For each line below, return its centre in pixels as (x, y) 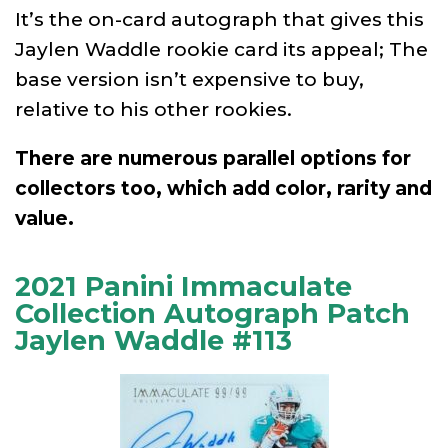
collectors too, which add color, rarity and (223, 188)
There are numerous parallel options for (213, 158)
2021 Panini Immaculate (183, 286)
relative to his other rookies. (153, 109)
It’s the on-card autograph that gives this (219, 19)
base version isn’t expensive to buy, (189, 79)
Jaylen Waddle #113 (153, 340)
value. (44, 218)
